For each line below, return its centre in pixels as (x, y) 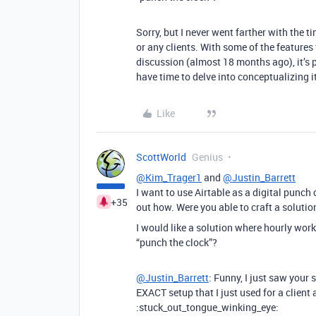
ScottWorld (161, 157)
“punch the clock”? (177, 242)
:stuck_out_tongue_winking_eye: (207, 307)
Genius (207, 157)
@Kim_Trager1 (169, 177)
